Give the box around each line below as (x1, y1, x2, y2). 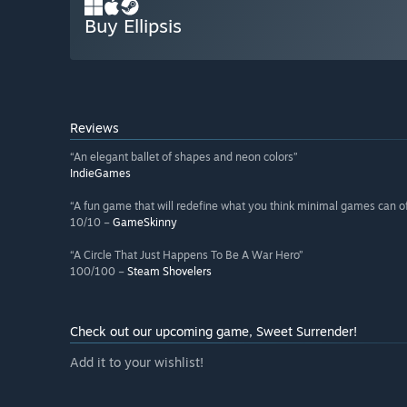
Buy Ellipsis (84, 14, 182, 38)
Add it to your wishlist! (70, 354, 203, 371)
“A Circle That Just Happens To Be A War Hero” (70, 248, 303, 263)
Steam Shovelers (127, 264, 212, 279)
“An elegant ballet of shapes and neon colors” (70, 150, 298, 164)
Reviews (70, 120, 119, 136)
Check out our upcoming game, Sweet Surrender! (70, 323, 357, 340)
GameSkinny (113, 215, 177, 230)
